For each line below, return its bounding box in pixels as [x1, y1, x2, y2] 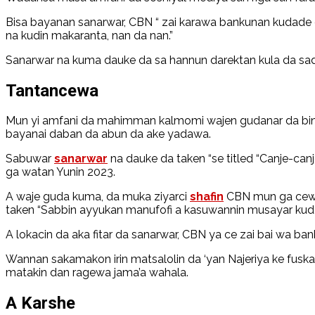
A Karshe [6, 293, 75, 314]
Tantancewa [6, 80, 103, 101]
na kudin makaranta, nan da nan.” [6, 28, 173, 42]
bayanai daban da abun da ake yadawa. [6, 127, 211, 141]
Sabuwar [6, 152, 54, 166]
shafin [190, 190, 224, 204]
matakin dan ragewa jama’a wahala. [6, 266, 188, 280]
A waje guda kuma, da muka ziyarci [6, 190, 190, 204]
